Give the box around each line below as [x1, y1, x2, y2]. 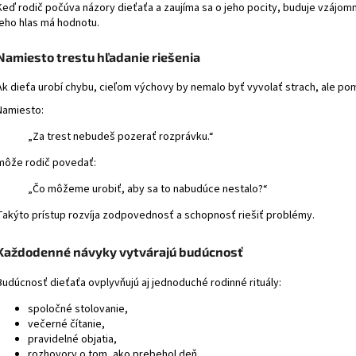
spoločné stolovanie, [28, 301, 128, 318]
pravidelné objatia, [28, 331, 117, 348]
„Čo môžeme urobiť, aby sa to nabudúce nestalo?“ [28, 181, 268, 198]
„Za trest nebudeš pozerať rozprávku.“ [28, 129, 214, 145]
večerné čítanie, [28, 316, 105, 333]
